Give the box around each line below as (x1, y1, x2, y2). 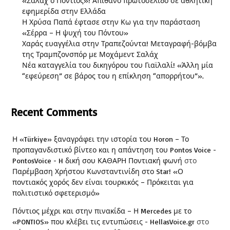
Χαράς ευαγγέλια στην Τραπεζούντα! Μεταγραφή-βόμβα (22, 39, 217, 48)
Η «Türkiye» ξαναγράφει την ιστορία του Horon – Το (12, 134, 189, 143)
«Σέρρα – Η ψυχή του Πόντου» (22, 28, 128, 37)
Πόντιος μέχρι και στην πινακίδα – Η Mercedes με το (12, 206, 191, 215)
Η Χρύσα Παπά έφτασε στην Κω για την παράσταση (22, 17, 200, 27)
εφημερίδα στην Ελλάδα (22, 7, 106, 16)
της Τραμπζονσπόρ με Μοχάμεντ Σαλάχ (22, 50, 158, 59)
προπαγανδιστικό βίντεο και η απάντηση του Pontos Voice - (12, 145, 216, 154)
